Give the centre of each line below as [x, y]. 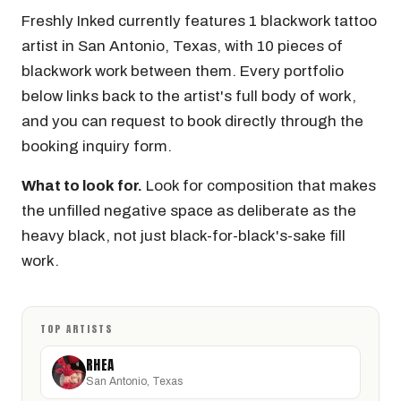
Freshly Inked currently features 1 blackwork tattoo [199, 21]
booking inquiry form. [97, 146]
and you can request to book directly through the [192, 121]
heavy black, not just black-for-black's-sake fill [183, 236]
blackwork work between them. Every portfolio [183, 71]
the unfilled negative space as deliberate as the [189, 211]
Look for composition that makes [259, 186]
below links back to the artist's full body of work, [189, 96]
